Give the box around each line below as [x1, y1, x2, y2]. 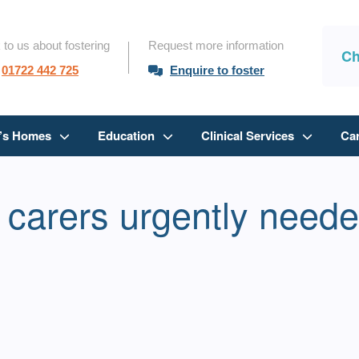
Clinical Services [200, 127, 294, 145]
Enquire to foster [170, 63, 264, 78]
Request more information [148, 38, 284, 53]
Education [97, 127, 155, 145]
